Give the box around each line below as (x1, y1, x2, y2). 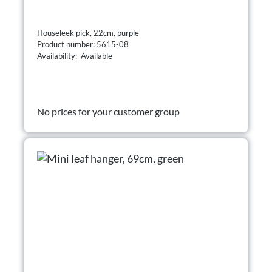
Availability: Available (37, 51, 112, 61)
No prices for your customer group (37, 106, 180, 118)
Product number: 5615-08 (37, 39, 131, 50)
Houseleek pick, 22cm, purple (37, 28, 139, 38)
